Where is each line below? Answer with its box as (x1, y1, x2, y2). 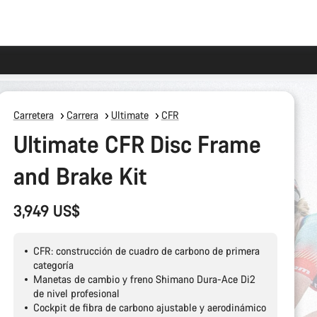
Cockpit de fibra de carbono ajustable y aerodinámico (33, 301, 266, 314)
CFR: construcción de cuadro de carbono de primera (33, 244, 260, 258)
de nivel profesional (33, 287, 120, 300)
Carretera (13, 108, 54, 122)
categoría (33, 258, 74, 272)
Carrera (66, 108, 98, 122)
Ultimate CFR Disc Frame (13, 129, 261, 159)
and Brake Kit (13, 161, 147, 191)
